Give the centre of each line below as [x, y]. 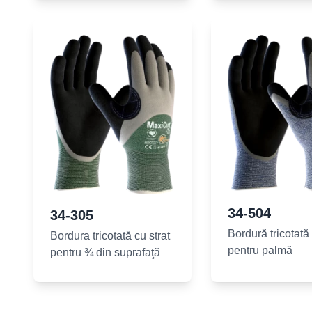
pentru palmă [260, 251]
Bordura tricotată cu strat [110, 235]
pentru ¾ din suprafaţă [105, 252]
